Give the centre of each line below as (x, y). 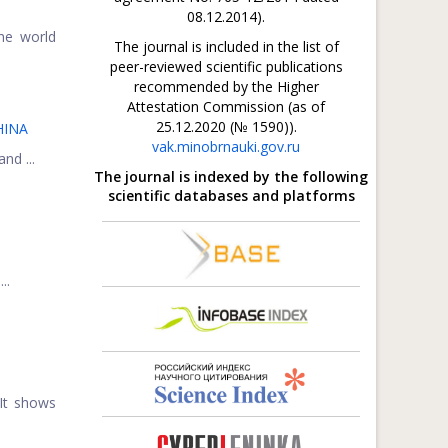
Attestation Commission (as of (226, 106)
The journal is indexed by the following (231, 176)
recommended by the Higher (226, 86)
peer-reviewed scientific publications (226, 66)
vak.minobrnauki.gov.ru (226, 146)
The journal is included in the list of (226, 46)
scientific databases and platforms (231, 195)
